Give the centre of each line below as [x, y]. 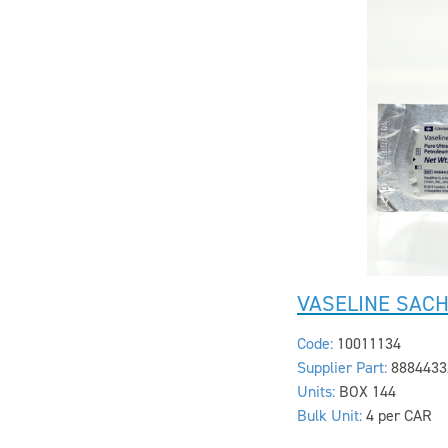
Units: [315, 391]
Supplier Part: [341, 367]
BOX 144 [367, 391]
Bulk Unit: [329, 415]
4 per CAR [398, 415]
